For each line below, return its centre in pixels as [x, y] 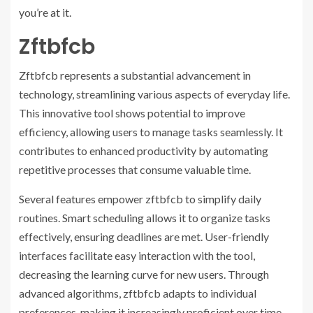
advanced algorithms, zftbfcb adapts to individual [138, 293]
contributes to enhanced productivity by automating [144, 151]
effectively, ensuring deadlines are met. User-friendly [144, 237]
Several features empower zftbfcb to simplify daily [140, 199]
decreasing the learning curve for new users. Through [144, 275]
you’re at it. [45, 13]
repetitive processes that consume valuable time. [135, 170]
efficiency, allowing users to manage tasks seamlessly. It [151, 132]
